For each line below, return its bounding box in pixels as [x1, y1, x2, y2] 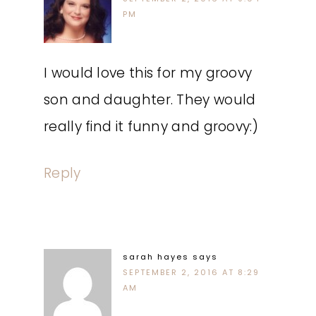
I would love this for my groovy [44, 63, 253, 83]
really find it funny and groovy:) [44, 117, 258, 136]
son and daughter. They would [44, 90, 256, 109]
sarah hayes [123, 251, 189, 262]
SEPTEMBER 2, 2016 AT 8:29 [123, 267, 260, 278]
